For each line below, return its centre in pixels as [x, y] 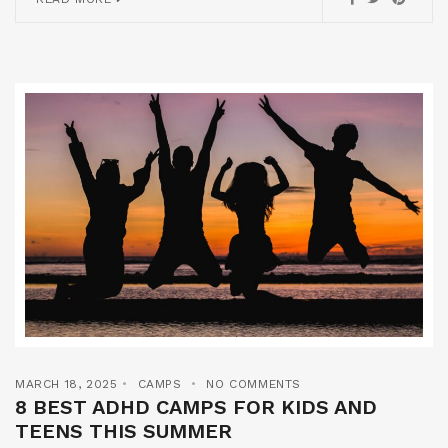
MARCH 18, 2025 [66, 383]
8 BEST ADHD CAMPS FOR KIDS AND [196, 406]
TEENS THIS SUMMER [123, 430]
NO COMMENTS [254, 383]
